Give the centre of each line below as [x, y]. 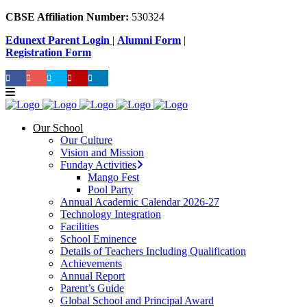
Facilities [79, 226]
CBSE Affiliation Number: [69, 17]
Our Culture [86, 140]
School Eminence [98, 239]
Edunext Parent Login [59, 40]
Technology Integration [111, 214]
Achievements [91, 263]
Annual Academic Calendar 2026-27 [140, 202]
